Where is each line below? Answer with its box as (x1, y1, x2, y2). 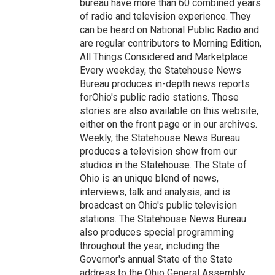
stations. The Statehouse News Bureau (80, 213, 246, 225)
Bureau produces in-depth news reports (80, 78, 250, 90)
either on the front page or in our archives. (80, 118, 257, 130)
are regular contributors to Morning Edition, (80, 37, 261, 49)
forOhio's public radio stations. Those (80, 91, 239, 103)
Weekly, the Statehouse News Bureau (80, 132, 240, 144)
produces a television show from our (80, 145, 237, 157)
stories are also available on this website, (80, 105, 258, 117)
